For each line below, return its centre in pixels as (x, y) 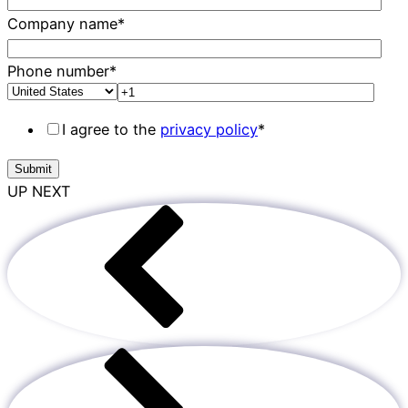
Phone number (58, 71)
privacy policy (209, 129)
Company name (62, 24)
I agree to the (111, 129)
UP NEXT (39, 191)
